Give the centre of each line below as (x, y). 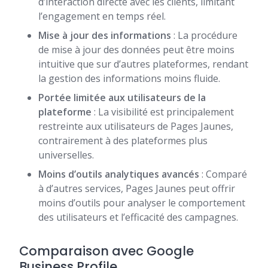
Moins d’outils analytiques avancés (119, 174)
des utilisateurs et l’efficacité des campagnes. (138, 217)
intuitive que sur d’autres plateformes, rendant (143, 64)
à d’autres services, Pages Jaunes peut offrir (137, 189)
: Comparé (223, 174)
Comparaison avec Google (106, 251)
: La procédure (204, 36)
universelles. (66, 155)
